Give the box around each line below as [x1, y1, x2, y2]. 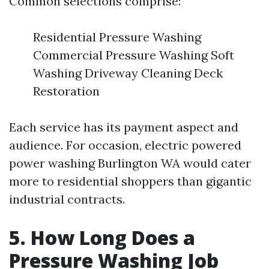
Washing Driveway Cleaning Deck [33, 65, 223, 80]
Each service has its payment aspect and [9, 119, 238, 134]
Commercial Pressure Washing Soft [33, 47, 234, 62]
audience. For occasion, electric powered [9, 138, 241, 153]
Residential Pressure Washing [33, 29, 201, 44]
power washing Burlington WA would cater [9, 156, 251, 171]
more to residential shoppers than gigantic [9, 174, 252, 189]
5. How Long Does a [9, 225, 195, 250]
